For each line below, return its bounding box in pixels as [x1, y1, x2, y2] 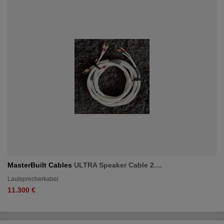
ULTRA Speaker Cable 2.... [74, 160, 162, 169]
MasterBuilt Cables [7, 160, 74, 169]
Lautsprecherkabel [7, 175, 58, 182]
